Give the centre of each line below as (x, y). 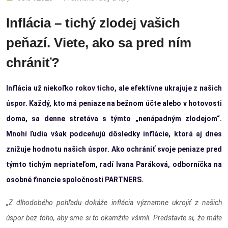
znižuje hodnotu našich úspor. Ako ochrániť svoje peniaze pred (114, 149)
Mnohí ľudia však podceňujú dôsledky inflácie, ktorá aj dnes (114, 134)
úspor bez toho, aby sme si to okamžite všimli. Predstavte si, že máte (114, 218)
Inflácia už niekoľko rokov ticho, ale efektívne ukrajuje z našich (114, 88)
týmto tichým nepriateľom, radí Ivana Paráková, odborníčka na (114, 165)
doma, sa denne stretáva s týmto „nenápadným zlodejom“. (114, 119)
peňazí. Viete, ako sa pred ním (99, 43)
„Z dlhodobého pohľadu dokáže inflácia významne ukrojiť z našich (114, 203)
